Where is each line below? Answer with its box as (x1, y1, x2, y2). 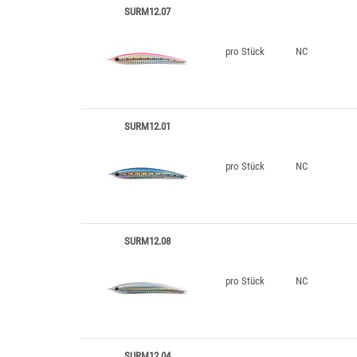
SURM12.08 (124, 235, 171, 247)
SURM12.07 (124, 6, 171, 18)
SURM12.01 (124, 120, 171, 132)
